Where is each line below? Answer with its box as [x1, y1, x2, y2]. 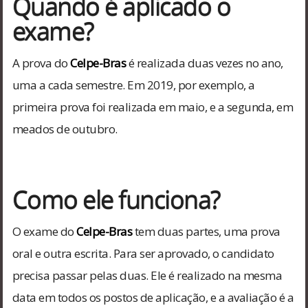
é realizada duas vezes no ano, [126, 54, 283, 71]
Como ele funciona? [12, 181, 221, 216]
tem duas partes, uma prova [132, 223, 280, 239]
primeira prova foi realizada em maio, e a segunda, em [12, 98, 294, 115]
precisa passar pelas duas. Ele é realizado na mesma [12, 267, 283, 283]
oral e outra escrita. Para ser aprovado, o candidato [12, 245, 274, 261]
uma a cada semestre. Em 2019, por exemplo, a [12, 76, 255, 93]
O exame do [12, 223, 77, 239]
